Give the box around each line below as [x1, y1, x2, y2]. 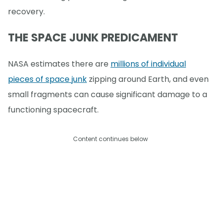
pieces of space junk [8, 74, 87, 85]
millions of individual [110, 58, 186, 70]
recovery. [8, 5, 45, 17]
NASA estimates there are [8, 58, 110, 70]
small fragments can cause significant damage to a [8, 89, 207, 101]
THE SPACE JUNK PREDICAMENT [8, 30, 178, 46]
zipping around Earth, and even [87, 74, 209, 85]
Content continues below [73, 135, 148, 144]
